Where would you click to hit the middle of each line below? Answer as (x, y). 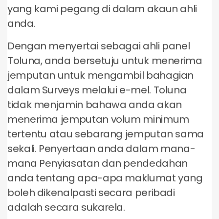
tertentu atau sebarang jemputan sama (106, 134)
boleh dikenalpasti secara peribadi (91, 193)
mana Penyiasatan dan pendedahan (98, 163)
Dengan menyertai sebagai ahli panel (99, 46)
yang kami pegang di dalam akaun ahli (102, 9)
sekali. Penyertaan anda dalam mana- (101, 149)
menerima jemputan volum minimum (98, 119)
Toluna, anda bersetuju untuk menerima (105, 61)
